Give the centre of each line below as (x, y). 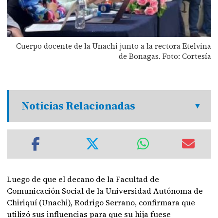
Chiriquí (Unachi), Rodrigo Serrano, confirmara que (101, 202)
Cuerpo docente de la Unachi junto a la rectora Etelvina (113, 46)
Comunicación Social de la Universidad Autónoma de (105, 191)
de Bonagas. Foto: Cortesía (165, 56)
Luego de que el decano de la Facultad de (83, 179)
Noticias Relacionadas (79, 106)
